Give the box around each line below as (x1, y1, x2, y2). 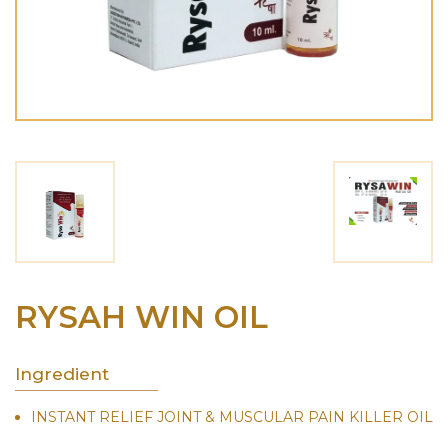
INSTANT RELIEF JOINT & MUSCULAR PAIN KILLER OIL (30, 407, 433, 426)
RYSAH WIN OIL (15, 297, 268, 336)
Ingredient (15, 362, 109, 384)
